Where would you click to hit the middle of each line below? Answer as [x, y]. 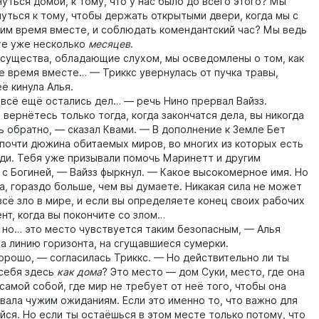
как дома [79, 272]
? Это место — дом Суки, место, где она [203, 272]
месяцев [109, 44]
